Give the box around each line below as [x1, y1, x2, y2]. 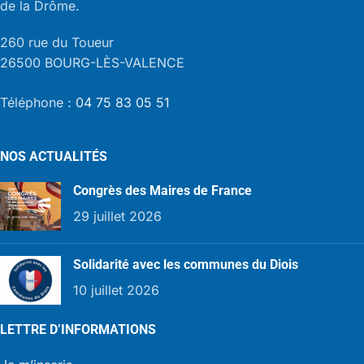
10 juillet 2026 [73, 282, 159, 299]
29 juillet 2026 [73, 208, 162, 225]
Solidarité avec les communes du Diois [73, 257, 298, 273]
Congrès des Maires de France [73, 183, 252, 199]
